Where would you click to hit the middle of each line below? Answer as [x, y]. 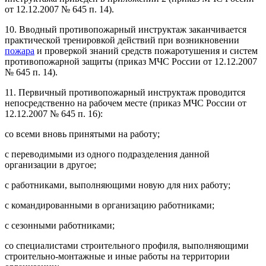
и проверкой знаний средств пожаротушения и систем [146, 50]
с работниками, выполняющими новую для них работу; [118, 185]
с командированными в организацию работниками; [110, 205]
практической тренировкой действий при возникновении [122, 40]
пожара [20, 50]
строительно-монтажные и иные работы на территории [117, 256]
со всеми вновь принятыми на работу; [82, 134]
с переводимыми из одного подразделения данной [107, 154]
